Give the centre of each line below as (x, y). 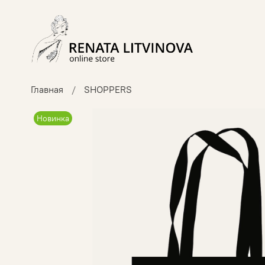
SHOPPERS (108, 90)
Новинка (53, 119)
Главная (47, 90)
